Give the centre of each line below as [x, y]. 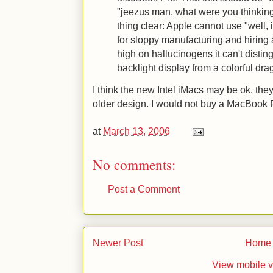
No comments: [134, 164]
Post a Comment [144, 189]
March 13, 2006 [136, 131]
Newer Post [118, 243]
